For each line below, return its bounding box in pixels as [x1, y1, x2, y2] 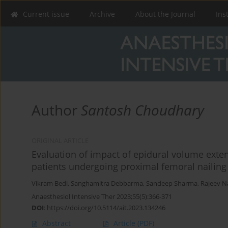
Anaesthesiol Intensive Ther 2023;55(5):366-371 [32, 192, 172, 202]
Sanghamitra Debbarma [71, 179, 143, 188]
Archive [90, 9, 115, 19]
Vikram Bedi [32, 179, 68, 188]
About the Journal [135, 9, 195, 19]
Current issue [23, 9, 69, 19]
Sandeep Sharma [146, 179, 197, 188]
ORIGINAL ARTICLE [32, 136, 89, 146]
